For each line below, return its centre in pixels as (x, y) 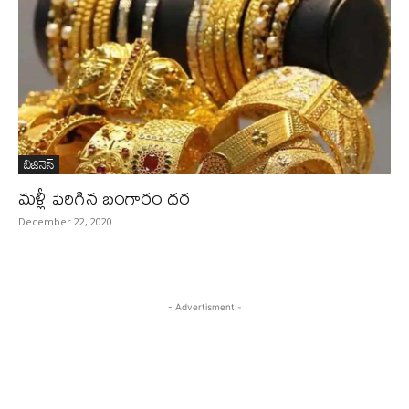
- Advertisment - (204, 307)
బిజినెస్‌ (39, 164)
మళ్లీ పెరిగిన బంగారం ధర (104, 198)
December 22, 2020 (65, 221)
